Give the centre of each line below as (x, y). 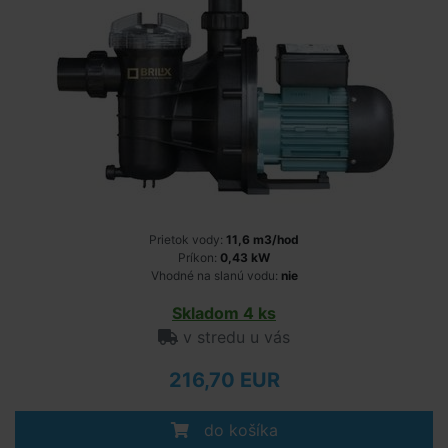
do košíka (238, 430)
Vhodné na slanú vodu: (215, 275)
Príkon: (199, 257)
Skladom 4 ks (224, 313)
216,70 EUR (224, 380)
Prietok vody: (187, 239)
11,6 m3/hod (262, 239)
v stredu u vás (234, 337)
